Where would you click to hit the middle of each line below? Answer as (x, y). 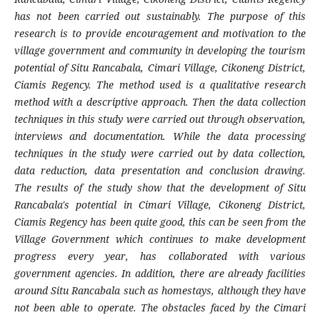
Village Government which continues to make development (160, 239)
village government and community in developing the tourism (160, 51)
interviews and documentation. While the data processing (160, 136)
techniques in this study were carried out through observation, (160, 119)
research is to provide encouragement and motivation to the (160, 34)
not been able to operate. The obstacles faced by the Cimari (160, 308)
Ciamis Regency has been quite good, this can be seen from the (160, 222)
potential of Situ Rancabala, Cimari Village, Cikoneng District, (160, 68)
